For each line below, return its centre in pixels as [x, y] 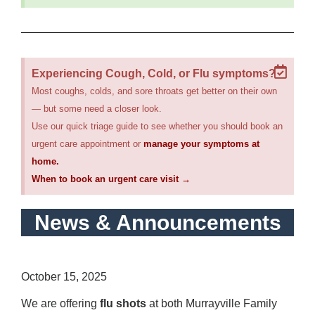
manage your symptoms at [201, 144]
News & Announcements [157, 223]
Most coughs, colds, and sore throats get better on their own [154, 91]
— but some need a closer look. [97, 109]
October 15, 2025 [64, 277]
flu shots [123, 304]
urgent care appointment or [88, 144]
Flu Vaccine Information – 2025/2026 [129, 259]
